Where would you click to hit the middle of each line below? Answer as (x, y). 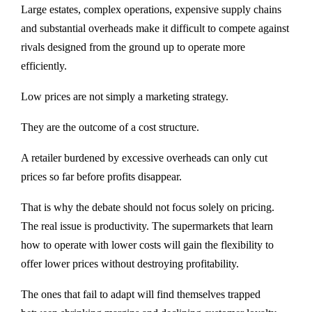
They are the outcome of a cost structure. (110, 127)
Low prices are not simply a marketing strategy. (125, 97)
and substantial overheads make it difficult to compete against (155, 29)
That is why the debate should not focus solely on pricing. (148, 208)
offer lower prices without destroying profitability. (130, 264)
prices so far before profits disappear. (101, 177)
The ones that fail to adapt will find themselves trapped (141, 295)
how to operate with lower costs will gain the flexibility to (147, 245)
